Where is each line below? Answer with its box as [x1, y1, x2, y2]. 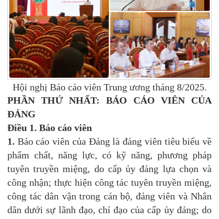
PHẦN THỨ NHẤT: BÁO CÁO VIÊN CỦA [7, 95, 212, 106]
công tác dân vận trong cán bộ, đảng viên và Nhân [7, 191, 212, 202]
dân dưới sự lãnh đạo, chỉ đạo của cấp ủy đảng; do [7, 204, 212, 216]
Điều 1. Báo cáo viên [7, 122, 92, 133]
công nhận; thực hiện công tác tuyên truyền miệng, [7, 177, 212, 188]
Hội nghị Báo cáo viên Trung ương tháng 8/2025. [12, 82, 207, 93]
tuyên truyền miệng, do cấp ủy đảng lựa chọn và [7, 163, 212, 175]
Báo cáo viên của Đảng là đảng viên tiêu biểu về [15, 136, 212, 147]
